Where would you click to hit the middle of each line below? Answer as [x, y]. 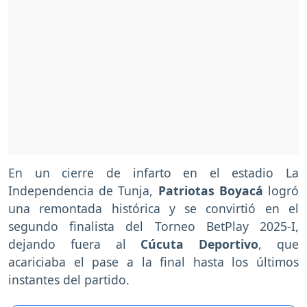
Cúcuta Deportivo [200, 244]
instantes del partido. [69, 280]
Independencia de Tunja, [83, 191]
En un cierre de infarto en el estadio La [153, 173]
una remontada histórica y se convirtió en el [153, 209]
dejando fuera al [75, 244]
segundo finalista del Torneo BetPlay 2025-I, [153, 226]
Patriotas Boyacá [213, 191]
